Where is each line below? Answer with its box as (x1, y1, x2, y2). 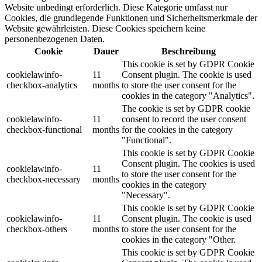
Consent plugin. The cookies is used (122, 158, 255, 169)
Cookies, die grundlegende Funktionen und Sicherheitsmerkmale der (5, 13, 257, 23)
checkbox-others (6, 224, 67, 235)
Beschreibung (161, 46, 216, 57)
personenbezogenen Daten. (5, 34, 105, 44)
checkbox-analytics (6, 80, 77, 91)
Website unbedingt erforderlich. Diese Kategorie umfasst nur (5, 2, 227, 13)
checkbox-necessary (6, 174, 81, 185)
